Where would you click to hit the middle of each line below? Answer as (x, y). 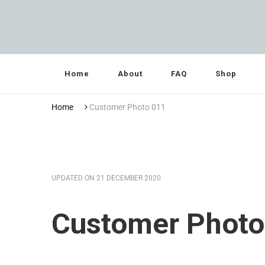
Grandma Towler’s (116, 48)
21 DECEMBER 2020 (129, 178)
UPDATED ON (74, 178)
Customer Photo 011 (127, 107)
